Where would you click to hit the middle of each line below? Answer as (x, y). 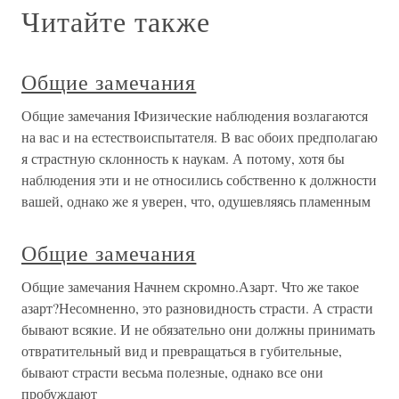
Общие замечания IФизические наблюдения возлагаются (195, 115)
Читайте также (116, 21)
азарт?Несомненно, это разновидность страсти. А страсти (197, 308)
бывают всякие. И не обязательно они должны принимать (198, 329)
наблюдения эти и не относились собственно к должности (199, 179)
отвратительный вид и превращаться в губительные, (182, 350)
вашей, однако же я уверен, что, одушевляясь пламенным (196, 201)
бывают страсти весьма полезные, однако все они (172, 372)
